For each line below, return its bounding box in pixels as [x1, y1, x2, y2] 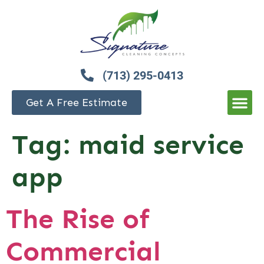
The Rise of [6, 203, 150, 236]
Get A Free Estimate [26, 96, 127, 110]
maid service [78, 128, 244, 161]
